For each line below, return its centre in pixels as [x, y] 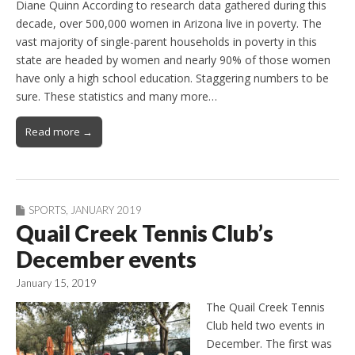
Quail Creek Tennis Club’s [145, 233]
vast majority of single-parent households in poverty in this [166, 41]
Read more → [59, 131]
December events [106, 259]
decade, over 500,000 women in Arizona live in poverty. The [169, 23]
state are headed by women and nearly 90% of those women [173, 59]
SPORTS [47, 210]
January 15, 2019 [56, 282]
